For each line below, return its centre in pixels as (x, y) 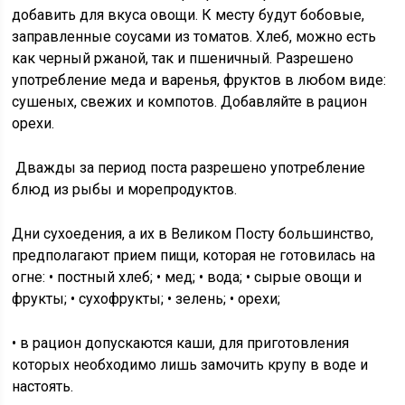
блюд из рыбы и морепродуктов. (125, 189)
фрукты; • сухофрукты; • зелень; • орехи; (146, 299)
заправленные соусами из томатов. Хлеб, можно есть (194, 37)
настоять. (43, 386)
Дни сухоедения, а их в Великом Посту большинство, (193, 234)
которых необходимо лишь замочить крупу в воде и (190, 365)
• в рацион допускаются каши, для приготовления (181, 343)
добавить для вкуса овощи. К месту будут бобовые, (188, 15)
